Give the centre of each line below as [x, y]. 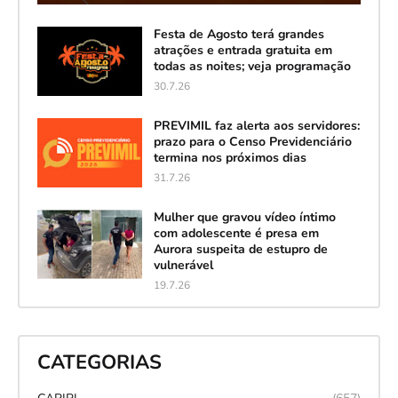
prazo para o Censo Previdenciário [252, 141]
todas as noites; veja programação [252, 66]
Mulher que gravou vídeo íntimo [244, 217]
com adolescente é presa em [236, 233]
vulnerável [183, 265]
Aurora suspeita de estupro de [240, 249]
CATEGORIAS [99, 363]
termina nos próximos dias [230, 157]
